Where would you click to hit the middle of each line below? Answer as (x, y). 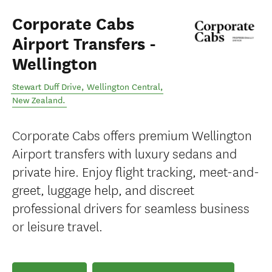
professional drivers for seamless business (131, 207)
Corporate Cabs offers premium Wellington (132, 134)
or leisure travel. (57, 226)
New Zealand (37, 100)
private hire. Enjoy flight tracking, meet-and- (136, 171)
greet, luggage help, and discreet (103, 189)
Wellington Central (124, 87)
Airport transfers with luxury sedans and (124, 153)
